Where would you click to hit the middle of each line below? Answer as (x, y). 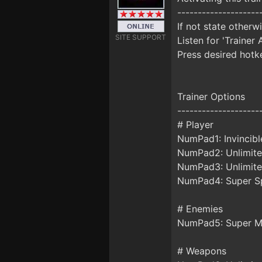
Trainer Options (211, 96)
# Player (195, 125)
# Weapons (202, 251)
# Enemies (200, 209)
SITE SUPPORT (141, 37)
